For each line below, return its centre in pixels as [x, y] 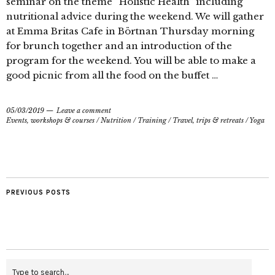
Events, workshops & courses [50, 120]
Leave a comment [84, 110]
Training [152, 120]
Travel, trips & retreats [208, 120]
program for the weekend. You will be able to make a [131, 60]
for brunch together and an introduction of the [119, 45]
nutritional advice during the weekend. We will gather [135, 16]
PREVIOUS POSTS [38, 192]
